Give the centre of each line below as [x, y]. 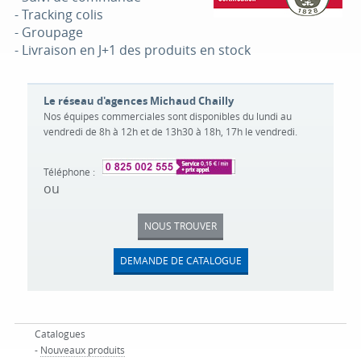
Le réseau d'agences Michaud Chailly [139, 100]
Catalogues [60, 333]
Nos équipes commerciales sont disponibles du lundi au [168, 116]
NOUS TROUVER [180, 225]
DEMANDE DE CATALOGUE [180, 260]
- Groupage [48, 32]
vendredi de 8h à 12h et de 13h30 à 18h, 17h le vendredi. [170, 131]
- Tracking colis [58, 14]
